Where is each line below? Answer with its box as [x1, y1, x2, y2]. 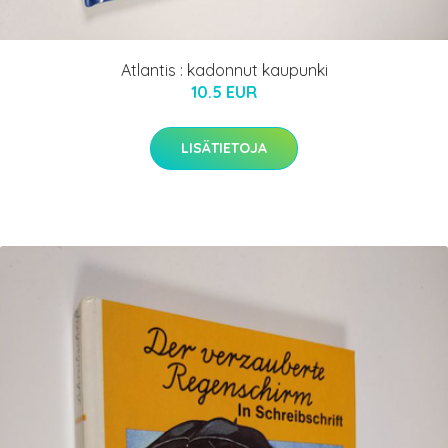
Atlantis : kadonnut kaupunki [120, 60, 328, 81]
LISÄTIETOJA [181, 139, 267, 158]
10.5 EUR [191, 82, 257, 103]
